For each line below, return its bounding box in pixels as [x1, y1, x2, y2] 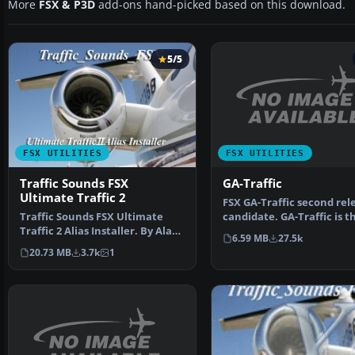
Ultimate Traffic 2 [20, 190, 126, 206]
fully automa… [222, 224, 298, 239]
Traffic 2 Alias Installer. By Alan [20, 224, 179, 239]
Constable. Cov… [20, 239, 104, 253]
